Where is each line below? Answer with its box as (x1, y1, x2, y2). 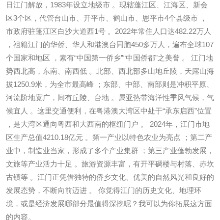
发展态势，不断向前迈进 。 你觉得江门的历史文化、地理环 (6, 186, 201, 194)
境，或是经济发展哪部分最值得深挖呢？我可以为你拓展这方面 (6, 199, 212, 208)
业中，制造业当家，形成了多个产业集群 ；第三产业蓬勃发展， (6, 146, 214, 155)
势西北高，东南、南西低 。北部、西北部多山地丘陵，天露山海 (6, 66, 214, 75)
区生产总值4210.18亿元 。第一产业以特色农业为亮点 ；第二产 (6, 133, 212, 141)
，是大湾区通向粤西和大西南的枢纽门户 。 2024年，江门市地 (6, 119, 210, 128)
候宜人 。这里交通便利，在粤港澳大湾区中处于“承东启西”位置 (6, 106, 212, 115)
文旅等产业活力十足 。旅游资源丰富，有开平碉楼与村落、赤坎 (6, 159, 214, 168)
